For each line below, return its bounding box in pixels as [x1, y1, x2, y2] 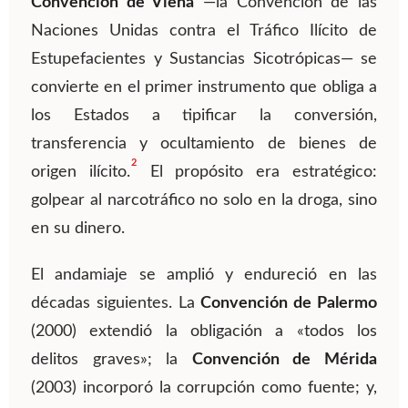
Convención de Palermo [200, 295, 378, 312]
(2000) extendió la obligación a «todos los [31, 323, 377, 341]
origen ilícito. [31, 164, 130, 181]
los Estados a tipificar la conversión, [31, 107, 377, 125]
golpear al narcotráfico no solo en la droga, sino [31, 192, 377, 209]
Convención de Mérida [191, 352, 378, 369]
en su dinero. [31, 220, 125, 238]
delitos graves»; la [31, 352, 192, 369]
